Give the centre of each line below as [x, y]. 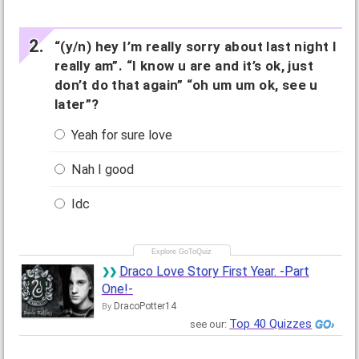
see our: [210, 325]
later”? [77, 104]
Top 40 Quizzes [271, 324]
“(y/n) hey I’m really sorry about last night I [196, 46]
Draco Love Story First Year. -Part [214, 272]
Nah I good [101, 170]
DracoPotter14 [145, 307]
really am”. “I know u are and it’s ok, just [184, 65]
